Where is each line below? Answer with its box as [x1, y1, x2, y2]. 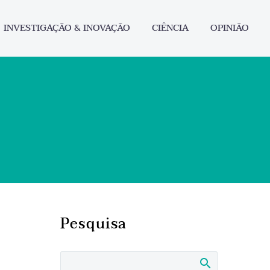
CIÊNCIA [152, 20, 189, 36]
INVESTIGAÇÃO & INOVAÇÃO [4, 20, 130, 36]
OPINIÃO [210, 20, 249, 36]
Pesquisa [60, 212, 127, 236]
